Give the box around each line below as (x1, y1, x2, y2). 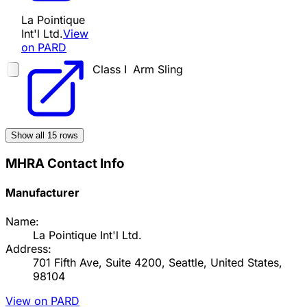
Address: (5, 241, 51, 256)
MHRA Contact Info (5, 156, 124, 172)
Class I (93, 62, 127, 77)
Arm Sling (133, 62, 183, 77)
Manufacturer (5, 186, 79, 200)
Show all (11, 130, 47, 141)
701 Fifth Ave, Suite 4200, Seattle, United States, (33, 255, 282, 269)
